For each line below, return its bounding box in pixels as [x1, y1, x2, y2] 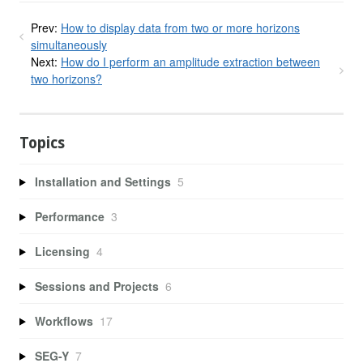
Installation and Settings [34, 173, 171, 190]
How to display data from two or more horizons [61, 19, 300, 36]
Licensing [34, 242, 90, 259]
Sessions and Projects [34, 277, 159, 294]
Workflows [34, 312, 93, 329]
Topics [19, 135, 65, 152]
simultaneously [31, 36, 107, 53]
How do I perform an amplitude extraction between [61, 53, 320, 70]
